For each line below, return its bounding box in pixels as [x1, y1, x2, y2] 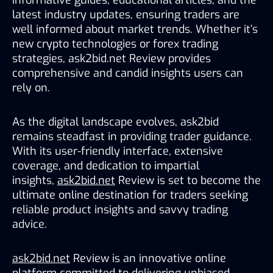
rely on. [12, 80, 50, 95]
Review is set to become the [115, 172, 261, 188]
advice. [12, 216, 47, 232]
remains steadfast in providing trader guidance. [12, 129, 252, 144]
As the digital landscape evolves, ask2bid [12, 114, 219, 129]
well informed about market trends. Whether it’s [12, 21, 258, 37]
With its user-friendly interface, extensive [12, 143, 223, 158]
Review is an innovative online [70, 250, 226, 266]
